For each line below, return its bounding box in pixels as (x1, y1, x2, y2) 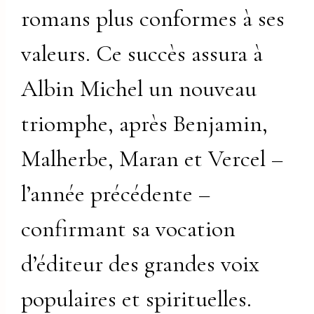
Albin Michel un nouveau (21, 74, 257, 103)
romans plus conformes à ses (21, 4, 285, 33)
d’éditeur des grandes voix (21, 249, 260, 278)
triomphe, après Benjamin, (21, 109, 268, 138)
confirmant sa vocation (21, 214, 236, 243)
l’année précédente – (21, 179, 211, 208)
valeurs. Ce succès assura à (21, 39, 264, 68)
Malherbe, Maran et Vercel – (21, 144, 284, 173)
